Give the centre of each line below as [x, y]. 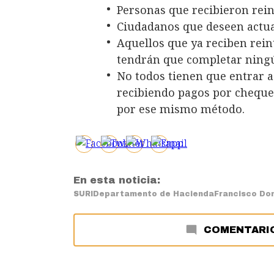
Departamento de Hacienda [154, 194]
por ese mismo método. [181, 109]
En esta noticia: [117, 180]
